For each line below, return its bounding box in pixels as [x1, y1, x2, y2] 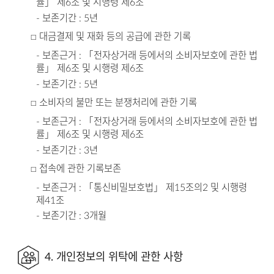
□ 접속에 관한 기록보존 [30, 164, 121, 174]
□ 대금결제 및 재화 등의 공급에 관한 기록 [30, 32, 191, 42]
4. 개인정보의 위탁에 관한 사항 [44, 252, 183, 263]
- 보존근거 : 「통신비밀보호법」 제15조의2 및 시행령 [36, 182, 248, 193]
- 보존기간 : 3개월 [36, 211, 107, 221]
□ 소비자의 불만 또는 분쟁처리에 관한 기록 [30, 98, 197, 108]
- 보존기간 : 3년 [36, 145, 98, 155]
